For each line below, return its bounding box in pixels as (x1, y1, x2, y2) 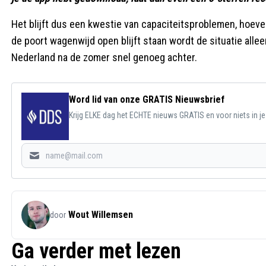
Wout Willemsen (68, 209, 133, 220)
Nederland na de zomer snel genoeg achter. (11, 51, 197, 64)
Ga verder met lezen (11, 239, 181, 264)
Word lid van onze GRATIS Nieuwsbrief (69, 94, 224, 105)
